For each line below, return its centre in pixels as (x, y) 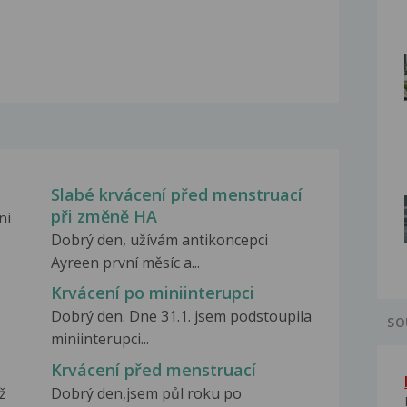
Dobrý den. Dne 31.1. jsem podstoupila (181, 317)
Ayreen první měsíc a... (125, 263)
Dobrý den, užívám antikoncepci (159, 240)
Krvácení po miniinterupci (152, 293)
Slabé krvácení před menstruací (176, 195)
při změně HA (104, 217)
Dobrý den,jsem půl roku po (146, 393)
